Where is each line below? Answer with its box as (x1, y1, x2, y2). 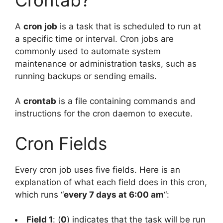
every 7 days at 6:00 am (64, 189, 164, 200)
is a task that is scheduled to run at (57, 21, 201, 31)
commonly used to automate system (15, 46, 161, 56)
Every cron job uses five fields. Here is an (15, 164, 180, 175)
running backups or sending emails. (15, 71, 157, 81)
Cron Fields (15, 132, 107, 154)
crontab (23, 96, 56, 107)
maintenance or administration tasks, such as (15, 58, 197, 69)
